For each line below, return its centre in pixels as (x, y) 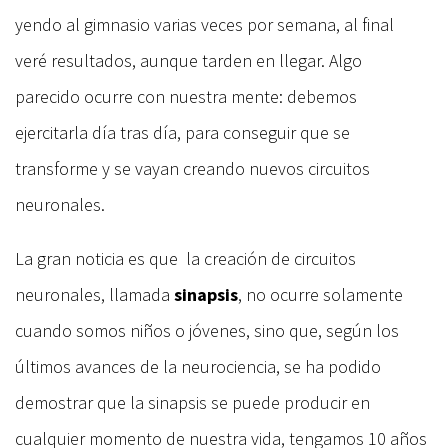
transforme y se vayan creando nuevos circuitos (192, 168)
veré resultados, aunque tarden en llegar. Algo (188, 60)
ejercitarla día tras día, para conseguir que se (182, 132)
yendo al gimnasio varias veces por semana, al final (204, 24)
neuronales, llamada (94, 294)
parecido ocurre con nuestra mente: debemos (186, 96)
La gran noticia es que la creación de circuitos (185, 258)
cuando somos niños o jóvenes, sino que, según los (207, 330)
